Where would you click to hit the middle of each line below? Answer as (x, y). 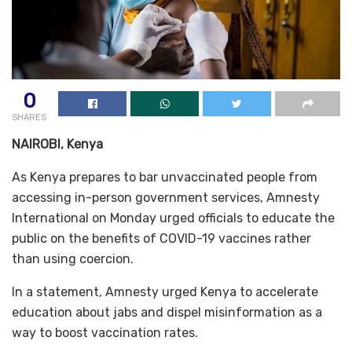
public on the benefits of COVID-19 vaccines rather (161, 238)
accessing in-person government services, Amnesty (166, 197)
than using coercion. (73, 258)
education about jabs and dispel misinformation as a (167, 312)
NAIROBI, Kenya (57, 144)
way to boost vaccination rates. (105, 332)
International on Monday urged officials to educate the (173, 218)
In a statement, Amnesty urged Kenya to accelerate (165, 291)
